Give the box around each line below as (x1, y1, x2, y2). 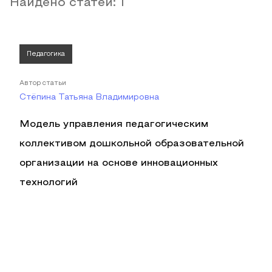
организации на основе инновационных (19, 159, 218, 168)
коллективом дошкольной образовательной (19, 140, 244, 148)
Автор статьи (19, 80, 66, 86)
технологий (19, 178, 78, 187)
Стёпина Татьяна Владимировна (19, 93, 159, 101)
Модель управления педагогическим (19, 120, 208, 129)
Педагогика (27, 51, 65, 57)
